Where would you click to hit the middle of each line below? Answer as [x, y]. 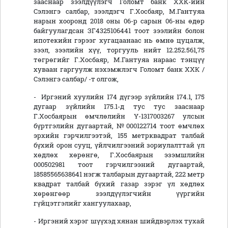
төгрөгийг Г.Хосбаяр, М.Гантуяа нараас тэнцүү [119, 60]
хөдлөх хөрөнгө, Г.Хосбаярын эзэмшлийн [119, 155]
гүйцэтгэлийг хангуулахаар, [82, 203]
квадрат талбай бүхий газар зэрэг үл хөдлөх [119, 184]
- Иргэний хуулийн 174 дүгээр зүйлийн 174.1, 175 [119, 97]
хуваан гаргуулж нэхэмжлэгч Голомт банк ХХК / [119, 69]
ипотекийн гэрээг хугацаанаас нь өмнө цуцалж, [119, 40]
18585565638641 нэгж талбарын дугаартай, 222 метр [119, 174]
